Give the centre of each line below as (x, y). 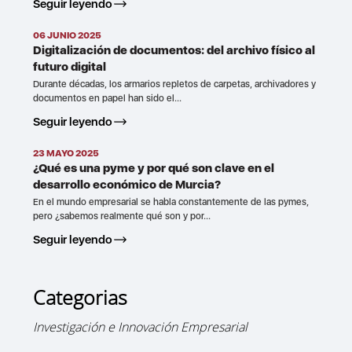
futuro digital (70, 66)
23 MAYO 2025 (66, 153)
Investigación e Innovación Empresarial (141, 326)
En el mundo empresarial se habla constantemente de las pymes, (171, 202)
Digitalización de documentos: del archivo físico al (174, 50)
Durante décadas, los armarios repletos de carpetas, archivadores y (175, 84)
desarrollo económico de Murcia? (127, 184)
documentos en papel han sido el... (108, 98)
